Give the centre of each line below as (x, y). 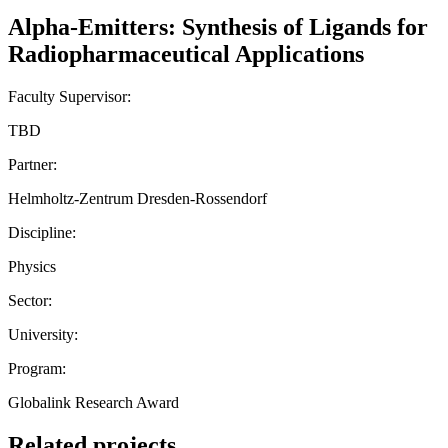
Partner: (32, 164)
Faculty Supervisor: (69, 96)
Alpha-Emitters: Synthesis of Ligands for (218, 26)
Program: (37, 368)
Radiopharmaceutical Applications (186, 53)
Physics (32, 266)
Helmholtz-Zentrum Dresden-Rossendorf (137, 198)
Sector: (30, 300)
